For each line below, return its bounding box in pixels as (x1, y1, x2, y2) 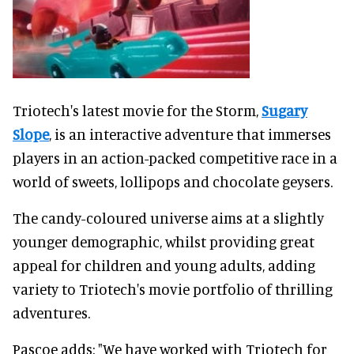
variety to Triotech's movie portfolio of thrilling (13, 280, 333, 299)
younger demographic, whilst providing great (13, 232, 314, 251)
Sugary (262, 101, 307, 120)
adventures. (13, 303, 90, 322)
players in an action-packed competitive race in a (13, 149, 337, 168)
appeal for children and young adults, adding (13, 256, 315, 275)
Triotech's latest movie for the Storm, (13, 101, 262, 120)
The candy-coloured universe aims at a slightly (13, 209, 324, 228)
